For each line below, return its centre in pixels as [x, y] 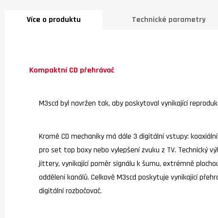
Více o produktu [54, 20]
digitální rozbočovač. [70, 191]
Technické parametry [169, 20]
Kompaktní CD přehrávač [72, 71]
